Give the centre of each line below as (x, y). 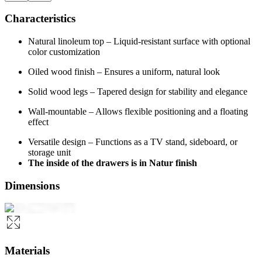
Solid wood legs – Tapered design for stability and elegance (138, 92)
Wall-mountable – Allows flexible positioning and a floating (138, 112)
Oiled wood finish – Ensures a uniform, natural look (124, 72)
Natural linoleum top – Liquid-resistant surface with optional (139, 42)
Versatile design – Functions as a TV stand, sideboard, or (133, 142)
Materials (27, 251)
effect (38, 122)
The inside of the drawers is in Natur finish (113, 163)
